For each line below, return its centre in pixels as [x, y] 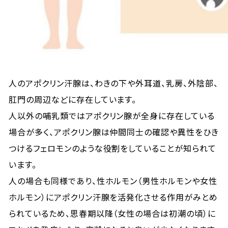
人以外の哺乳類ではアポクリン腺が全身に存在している [112, 116]
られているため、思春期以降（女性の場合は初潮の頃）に [112, 213]
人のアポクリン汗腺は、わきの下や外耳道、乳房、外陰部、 [113, 83]
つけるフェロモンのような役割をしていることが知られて [112, 148]
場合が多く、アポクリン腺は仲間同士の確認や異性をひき [114, 132]
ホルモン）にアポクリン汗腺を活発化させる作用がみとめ [113, 197]
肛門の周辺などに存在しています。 [73, 99]
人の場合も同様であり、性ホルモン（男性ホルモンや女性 [113, 181]
